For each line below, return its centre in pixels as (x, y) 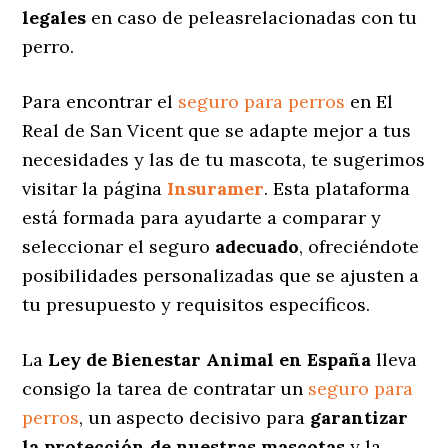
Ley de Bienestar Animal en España (210, 359)
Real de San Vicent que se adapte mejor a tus (217, 130)
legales (54, 17)
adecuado (257, 246)
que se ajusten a (347, 275)
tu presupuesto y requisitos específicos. (196, 304)
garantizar (359, 417)
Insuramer (216, 188)
